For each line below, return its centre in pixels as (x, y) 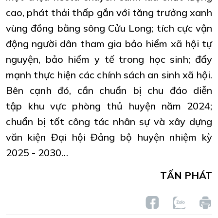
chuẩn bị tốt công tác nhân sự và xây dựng (109, 122)
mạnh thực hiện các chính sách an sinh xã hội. (109, 75)
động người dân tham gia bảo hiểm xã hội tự (109, 44)
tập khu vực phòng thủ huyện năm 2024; (109, 106)
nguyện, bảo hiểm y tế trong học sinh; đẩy (109, 59)
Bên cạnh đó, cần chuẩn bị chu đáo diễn (109, 91)
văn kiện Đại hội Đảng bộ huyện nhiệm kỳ (109, 137)
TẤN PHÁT (186, 176)
